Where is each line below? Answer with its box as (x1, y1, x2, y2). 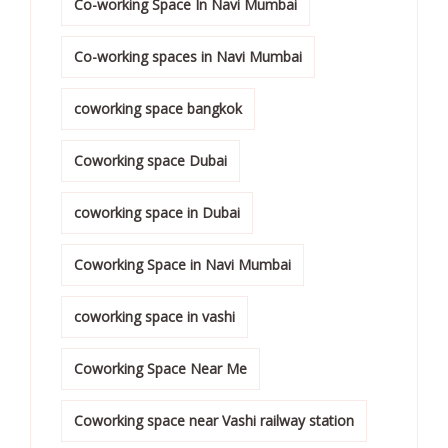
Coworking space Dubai (74, 150, 227, 170)
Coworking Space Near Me (74, 358, 247, 378)
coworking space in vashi (74, 306, 235, 326)
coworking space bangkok (74, 98, 242, 118)
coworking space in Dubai (74, 202, 240, 222)
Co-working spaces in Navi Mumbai (74, 46, 302, 66)
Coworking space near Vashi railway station (74, 410, 354, 430)
